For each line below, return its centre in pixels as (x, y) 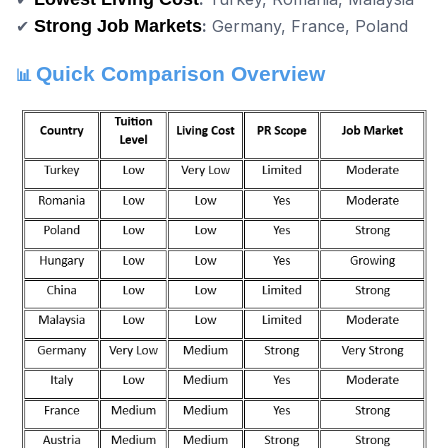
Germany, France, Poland (307, 26)
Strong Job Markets (118, 26)
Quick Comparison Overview (180, 74)
